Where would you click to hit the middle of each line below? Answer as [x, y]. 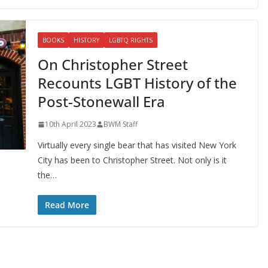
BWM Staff [120, 124]
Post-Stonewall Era [101, 101]
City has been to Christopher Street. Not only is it [132, 160]
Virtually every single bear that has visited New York [137, 145]
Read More [67, 205]
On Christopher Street [112, 64]
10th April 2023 [70, 124]
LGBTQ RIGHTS [130, 40]
